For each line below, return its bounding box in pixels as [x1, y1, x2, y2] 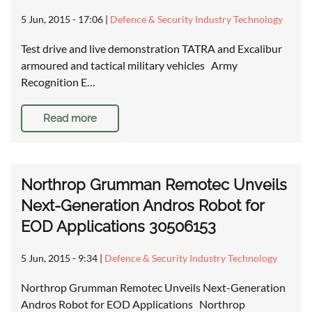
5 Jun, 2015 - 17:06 [21, 13, 103, 26]
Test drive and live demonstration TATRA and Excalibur [21, 42, 282, 56]
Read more [43, 112, 97, 125]
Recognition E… [21, 75, 95, 89]
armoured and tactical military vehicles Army [21, 58, 237, 72]
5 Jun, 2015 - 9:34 [21, 252, 97, 265]
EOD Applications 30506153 [21, 217, 216, 236]
